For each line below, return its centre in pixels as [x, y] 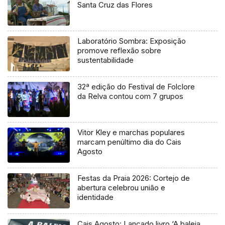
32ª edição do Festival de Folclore [136, 87]
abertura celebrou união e [122, 188]
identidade [96, 197]
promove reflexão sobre [120, 51]
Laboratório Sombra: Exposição [132, 41]
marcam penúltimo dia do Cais [130, 142]
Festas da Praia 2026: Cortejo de [134, 178]
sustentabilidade [106, 60]
